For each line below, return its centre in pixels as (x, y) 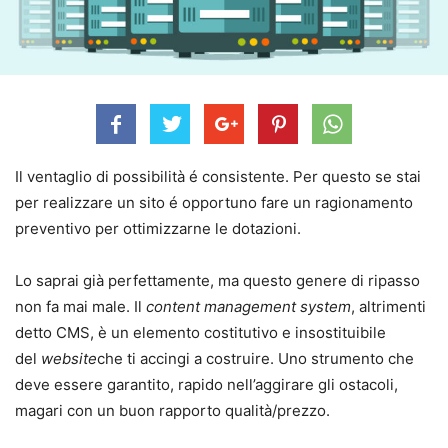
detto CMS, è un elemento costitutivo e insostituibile (200, 333)
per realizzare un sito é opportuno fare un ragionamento (214, 203)
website (69, 359)
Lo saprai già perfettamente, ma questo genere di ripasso (217, 281)
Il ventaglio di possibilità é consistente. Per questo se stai (218, 177)
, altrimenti (388, 307)
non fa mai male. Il (80, 307)
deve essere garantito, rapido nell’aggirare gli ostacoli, (206, 385)
